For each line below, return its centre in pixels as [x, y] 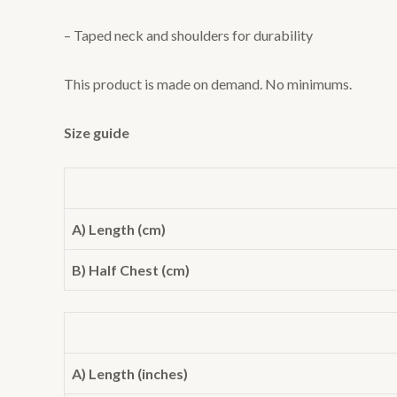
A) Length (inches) [130, 374]
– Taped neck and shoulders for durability [188, 35]
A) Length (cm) [119, 230]
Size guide [97, 132]
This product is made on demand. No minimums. [208, 83]
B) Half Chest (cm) [131, 270]
